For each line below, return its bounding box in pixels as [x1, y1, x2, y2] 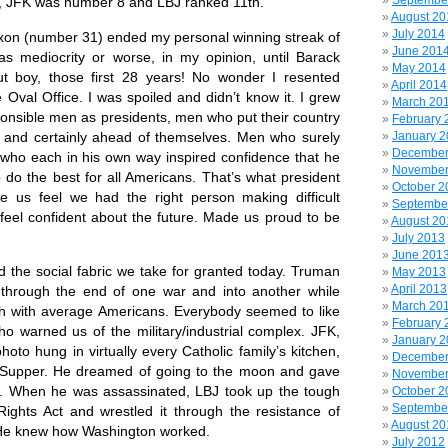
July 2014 [392, 27, 445, 41]
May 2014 [392, 61, 446, 75]
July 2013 [392, 231, 445, 245]
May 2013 [392, 265, 446, 279]
